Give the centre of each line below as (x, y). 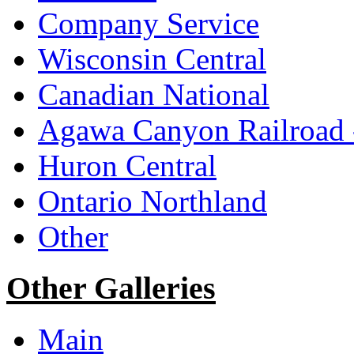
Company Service (149, 24)
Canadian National (154, 95)
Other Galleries (111, 288)
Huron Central (127, 166)
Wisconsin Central (152, 59)
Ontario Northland (153, 201)
